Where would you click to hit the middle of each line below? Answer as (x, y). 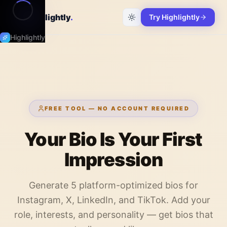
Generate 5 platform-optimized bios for (113, 185)
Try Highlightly (174, 17)
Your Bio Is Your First (113, 139)
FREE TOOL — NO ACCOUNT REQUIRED (117, 108)
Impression (113, 160)
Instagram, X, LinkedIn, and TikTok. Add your (113, 200)
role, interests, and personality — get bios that (113, 215)
